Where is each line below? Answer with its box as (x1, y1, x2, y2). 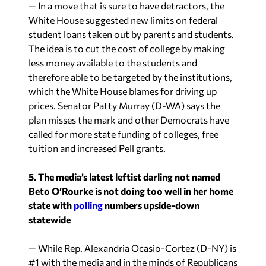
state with (28, 199, 74, 211)
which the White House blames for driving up (28, 85, 217, 97)
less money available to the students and (28, 57, 197, 68)
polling (74, 199, 103, 211)
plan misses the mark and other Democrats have (28, 114, 229, 125)
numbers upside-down (103, 199, 199, 211)
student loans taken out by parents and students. (28, 28, 234, 40)
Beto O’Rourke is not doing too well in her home (28, 185, 233, 197)
